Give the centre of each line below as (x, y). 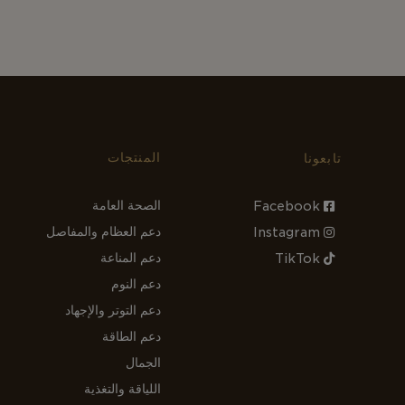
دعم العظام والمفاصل (104, 231)
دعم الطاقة (132, 336)
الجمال (144, 362)
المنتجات (134, 157)
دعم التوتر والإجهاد (113, 310)
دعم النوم (137, 283)
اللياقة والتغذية (123, 388)
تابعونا (322, 158)
